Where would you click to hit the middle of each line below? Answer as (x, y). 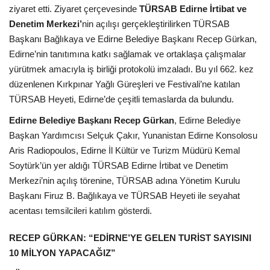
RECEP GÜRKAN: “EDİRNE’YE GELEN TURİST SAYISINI (130, 238)
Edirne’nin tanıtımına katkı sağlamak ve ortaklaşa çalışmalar (127, 54)
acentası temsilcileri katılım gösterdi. (82, 211)
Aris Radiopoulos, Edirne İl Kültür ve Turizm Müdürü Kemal (124, 151)
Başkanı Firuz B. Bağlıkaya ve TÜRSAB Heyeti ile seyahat (124, 196)
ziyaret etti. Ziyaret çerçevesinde (74, 9)
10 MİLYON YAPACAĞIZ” (62, 253)
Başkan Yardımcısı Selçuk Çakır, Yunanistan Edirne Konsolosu (133, 136)
